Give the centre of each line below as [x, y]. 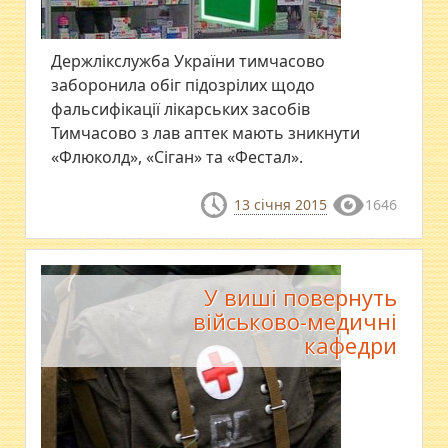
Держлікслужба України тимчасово [188, 61]
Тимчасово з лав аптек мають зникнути [206, 133]
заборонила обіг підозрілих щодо [183, 85]
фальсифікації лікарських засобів [181, 109]
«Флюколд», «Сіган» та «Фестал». [177, 157]
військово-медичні [294, 320]
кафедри [350, 344]
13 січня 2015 [280, 205]
